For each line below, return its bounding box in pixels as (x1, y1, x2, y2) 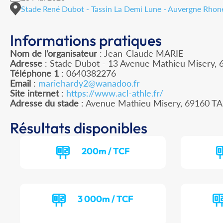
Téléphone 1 (10, 68, 59, 79)
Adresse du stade (10, 98, 79, 109)
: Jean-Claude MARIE (97, 48, 183, 59)
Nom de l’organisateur (10, 48, 97, 59)
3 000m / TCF (78, 193, 134, 205)
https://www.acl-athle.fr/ (66, 88, 163, 99)
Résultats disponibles (10, 118, 147, 138)
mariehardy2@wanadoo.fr (38, 78, 140, 89)
